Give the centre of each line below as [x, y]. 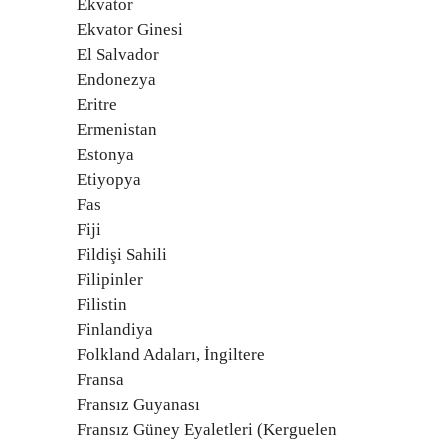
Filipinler [110, 279]
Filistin [102, 304]
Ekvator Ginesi [130, 29]
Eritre [97, 104]
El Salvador [118, 54]
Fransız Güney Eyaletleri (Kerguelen [207, 429]
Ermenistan [117, 129]
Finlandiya [115, 329]
